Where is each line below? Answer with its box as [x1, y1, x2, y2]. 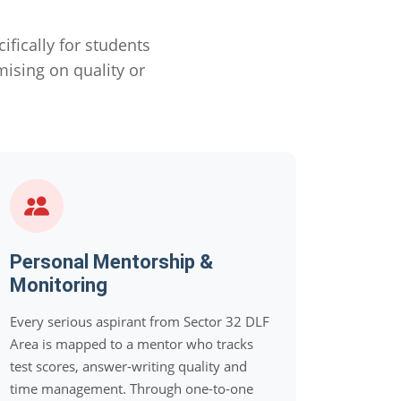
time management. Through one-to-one [10, 380, 253, 397]
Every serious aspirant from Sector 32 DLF [10, 312, 269, 330]
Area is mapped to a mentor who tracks [10, 335, 253, 353]
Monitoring [10, 274, 107, 296]
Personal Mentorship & [10, 251, 213, 273]
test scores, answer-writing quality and [10, 357, 247, 375]
